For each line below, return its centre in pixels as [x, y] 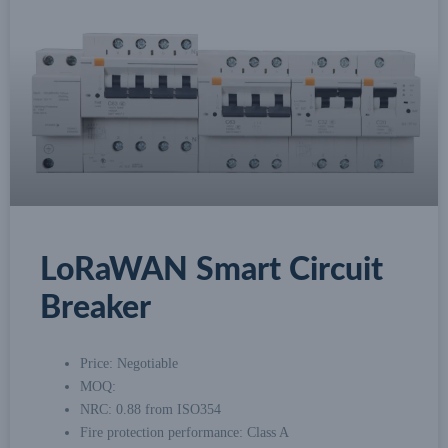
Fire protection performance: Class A [184, 432]
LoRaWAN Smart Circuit [211, 269]
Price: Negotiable [129, 363]
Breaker [95, 307]
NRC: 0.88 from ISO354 [150, 409]
